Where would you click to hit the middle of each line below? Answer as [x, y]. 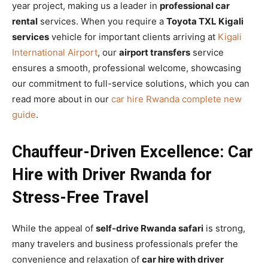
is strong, [224, 228]
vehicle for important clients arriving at [133, 36]
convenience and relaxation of [77, 259]
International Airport [55, 52]
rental [25, 21]
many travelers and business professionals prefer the [125, 243]
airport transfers [155, 52]
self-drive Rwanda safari [150, 228]
